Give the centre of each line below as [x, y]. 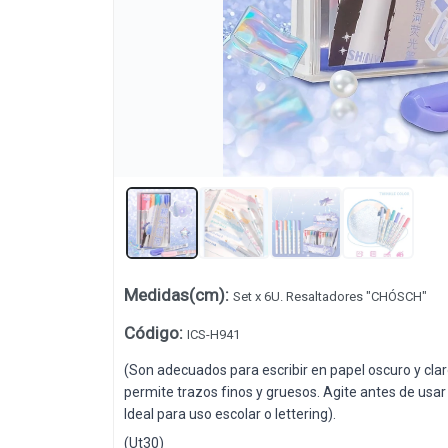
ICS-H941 [213, 335]
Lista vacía [224, 193]
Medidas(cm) [174, 295]
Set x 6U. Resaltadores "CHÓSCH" [329, 297]
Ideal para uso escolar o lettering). [229, 414]
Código [151, 333]
